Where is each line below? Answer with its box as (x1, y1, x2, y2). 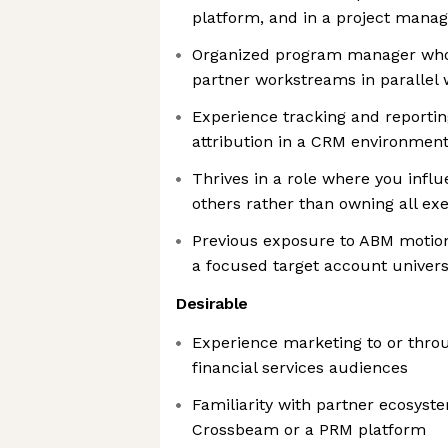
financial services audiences (192, 358, 408, 377)
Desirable (176, 294, 249, 313)
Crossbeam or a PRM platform (192, 420, 426, 439)
